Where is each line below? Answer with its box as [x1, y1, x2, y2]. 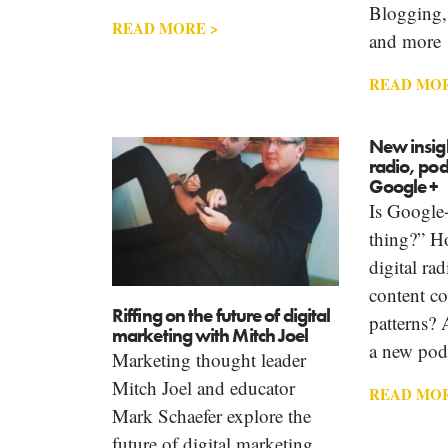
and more [368, 27, 441, 53]
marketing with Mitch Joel [112, 323, 309, 349]
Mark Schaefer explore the [112, 403, 311, 429]
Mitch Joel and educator [112, 375, 295, 401]
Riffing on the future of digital [112, 303, 331, 329]
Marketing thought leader [112, 347, 306, 373]
